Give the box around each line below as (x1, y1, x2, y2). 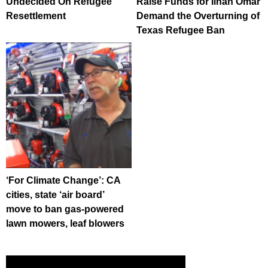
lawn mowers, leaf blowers (6, 218, 124, 229)
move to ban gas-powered (6, 204, 124, 215)
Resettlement (6, 10, 66, 21)
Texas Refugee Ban (136, 25, 226, 35)
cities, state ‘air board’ (6, 190, 104, 200)
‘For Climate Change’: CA (6, 175, 120, 186)
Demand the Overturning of (136, 10, 260, 21)
